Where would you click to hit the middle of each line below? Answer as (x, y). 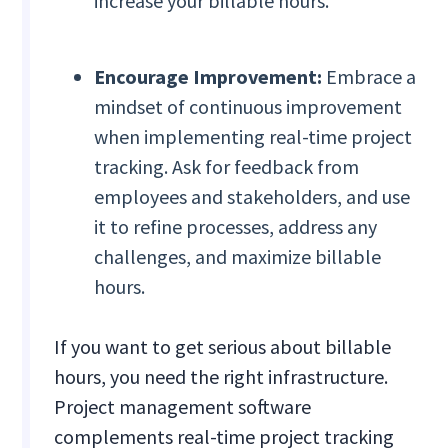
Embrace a (371, 77)
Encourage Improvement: (210, 77)
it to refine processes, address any (236, 227)
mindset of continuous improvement (248, 107)
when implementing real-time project (253, 137)
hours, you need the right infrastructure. (221, 377)
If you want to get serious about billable (223, 347)
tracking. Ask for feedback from (227, 167)
